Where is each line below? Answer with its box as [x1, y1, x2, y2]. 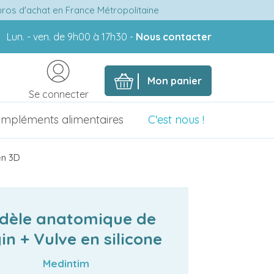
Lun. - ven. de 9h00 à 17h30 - [7, 31, 136, 43]
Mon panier [147, 75, 202, 87]
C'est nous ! [148, 113, 204, 127]
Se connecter [29, 88, 89, 100]
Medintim [43, 257, 89, 270]
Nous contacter [136, 31, 212, 43]
